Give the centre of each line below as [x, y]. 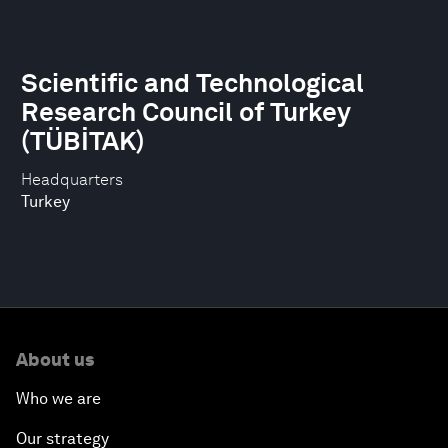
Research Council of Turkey [186, 111]
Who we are [58, 398]
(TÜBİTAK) [83, 140]
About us [55, 359]
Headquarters [72, 179]
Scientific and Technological [192, 82]
